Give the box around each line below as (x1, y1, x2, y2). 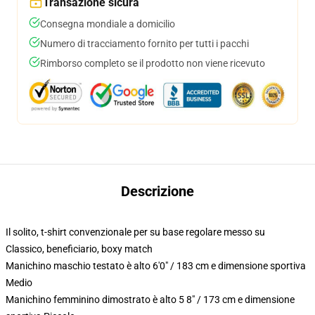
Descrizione (121, 183, 194, 200)
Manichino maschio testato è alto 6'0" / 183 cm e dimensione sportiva (6, 260, 306, 271)
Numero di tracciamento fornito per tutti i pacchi (40, 38, 249, 49)
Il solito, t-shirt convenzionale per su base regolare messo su (6, 226, 265, 238)
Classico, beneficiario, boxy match (6, 243, 153, 255)
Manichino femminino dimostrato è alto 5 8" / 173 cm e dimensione (6, 294, 295, 305)
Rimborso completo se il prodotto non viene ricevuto (40, 58, 265, 69)
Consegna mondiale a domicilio (40, 18, 175, 30)
